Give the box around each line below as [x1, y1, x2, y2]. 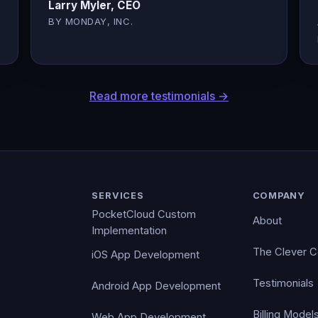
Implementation [92, 224, 168, 238]
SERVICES [92, 190, 144, 201]
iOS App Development [92, 248, 200, 261]
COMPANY [252, 190, 306, 201]
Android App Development [92, 279, 221, 292]
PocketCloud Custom [92, 208, 197, 221]
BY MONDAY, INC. [48, 15, 133, 27]
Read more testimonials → [89, 88, 229, 103]
